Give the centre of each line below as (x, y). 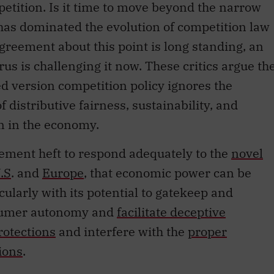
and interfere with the (122, 231)
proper (207, 231)
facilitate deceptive (171, 212)
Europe (63, 172)
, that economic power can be (168, 172)
